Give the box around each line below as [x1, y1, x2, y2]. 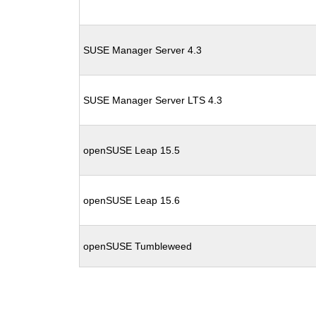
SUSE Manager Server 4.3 [83, 44, 202, 56]
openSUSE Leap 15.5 [83, 145, 181, 156]
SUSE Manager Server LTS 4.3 [83, 95, 223, 106]
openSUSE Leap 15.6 [83, 195, 181, 206]
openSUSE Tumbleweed [83, 241, 193, 252]
